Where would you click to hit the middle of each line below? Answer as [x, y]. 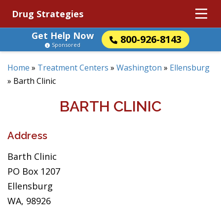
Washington [139, 68]
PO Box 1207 [34, 171]
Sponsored [66, 45]
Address [27, 136]
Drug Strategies [48, 14]
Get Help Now [63, 36]
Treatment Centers [73, 68]
